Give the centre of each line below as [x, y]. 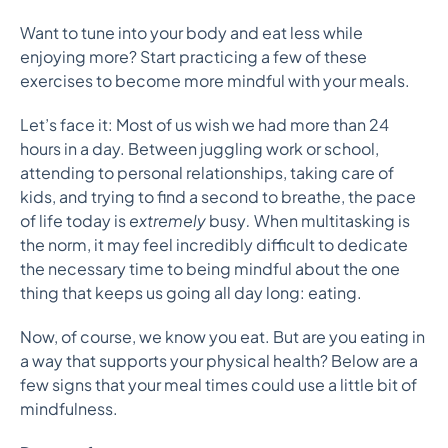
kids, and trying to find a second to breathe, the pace [218, 196]
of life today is [74, 220]
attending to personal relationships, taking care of [207, 172]
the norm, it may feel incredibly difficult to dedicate [214, 244]
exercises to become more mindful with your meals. [215, 80]
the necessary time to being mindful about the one [210, 268]
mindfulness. [70, 408]
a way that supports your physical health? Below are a [219, 360]
